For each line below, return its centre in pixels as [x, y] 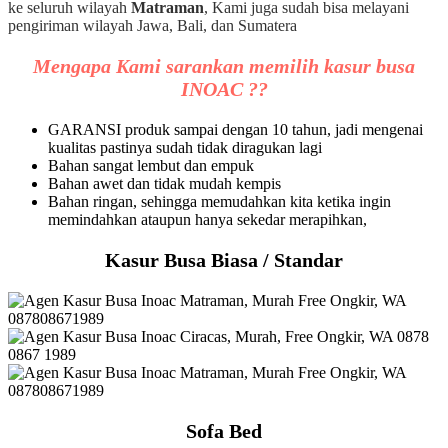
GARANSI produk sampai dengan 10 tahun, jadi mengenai [235, 129]
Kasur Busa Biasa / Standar [224, 259]
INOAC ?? [224, 88]
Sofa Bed [224, 430]
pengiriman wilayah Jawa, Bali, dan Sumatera [152, 25]
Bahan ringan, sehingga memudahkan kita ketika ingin [219, 201]
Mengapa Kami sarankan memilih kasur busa [224, 65]
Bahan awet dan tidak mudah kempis [164, 183]
